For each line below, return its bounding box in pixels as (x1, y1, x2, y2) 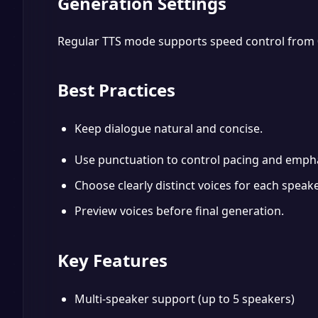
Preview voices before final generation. (75, 203, 284, 219)
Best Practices (57, 78, 175, 102)
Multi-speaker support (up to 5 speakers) (75, 291, 295, 307)
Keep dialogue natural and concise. (75, 121, 263, 136)
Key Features (57, 248, 168, 272)
